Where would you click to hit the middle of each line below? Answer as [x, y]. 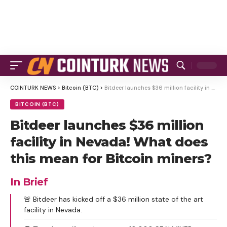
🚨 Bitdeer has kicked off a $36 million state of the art [113, 199]
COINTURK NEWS [33, 88]
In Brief [29, 182]
